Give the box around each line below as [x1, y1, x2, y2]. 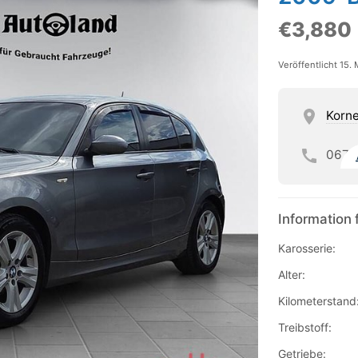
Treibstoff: [277, 320, 332, 335]
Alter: [277, 268, 305, 282]
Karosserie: [277, 241, 336, 256]
